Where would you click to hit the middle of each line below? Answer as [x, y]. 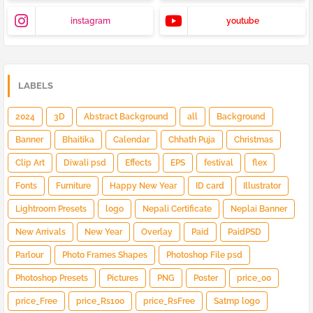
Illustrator [262, 186]
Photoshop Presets [52, 278]
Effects [138, 163]
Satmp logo [237, 301]
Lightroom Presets [51, 209]
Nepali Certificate [177, 209]
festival [219, 163]
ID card [210, 186]
